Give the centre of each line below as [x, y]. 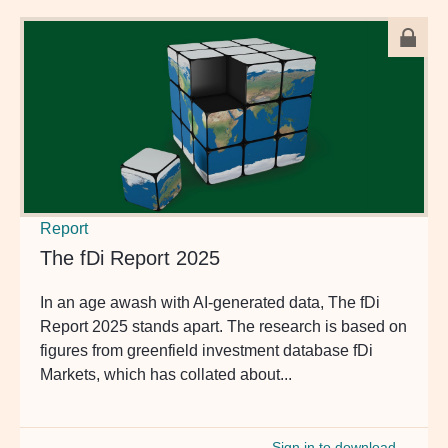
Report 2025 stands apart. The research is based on [223, 326]
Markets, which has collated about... [166, 374]
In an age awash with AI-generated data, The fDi [210, 302]
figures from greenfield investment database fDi [206, 350]
